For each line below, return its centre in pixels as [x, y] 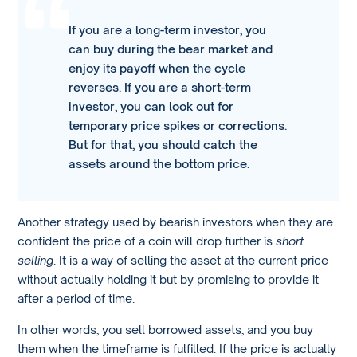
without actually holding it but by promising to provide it [169, 279]
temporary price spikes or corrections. [178, 126]
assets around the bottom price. [159, 164]
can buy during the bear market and [171, 49]
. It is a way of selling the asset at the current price [191, 260]
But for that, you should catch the [163, 145]
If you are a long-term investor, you [168, 30]
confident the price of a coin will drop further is [147, 241]
